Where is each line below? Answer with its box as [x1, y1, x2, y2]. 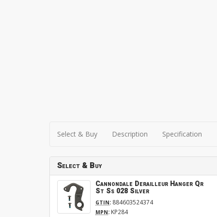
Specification [162, 129, 202, 139]
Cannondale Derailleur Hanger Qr [95, 178, 203, 189]
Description [112, 129, 148, 139]
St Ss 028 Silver [95, 186, 149, 196]
